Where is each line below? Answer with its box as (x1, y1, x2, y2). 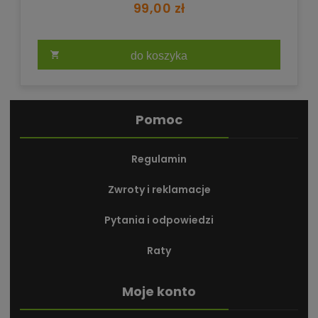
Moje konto (122, 283, 196, 301)
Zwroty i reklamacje (107, 182, 211, 197)
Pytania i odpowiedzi (104, 213, 214, 228)
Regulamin (131, 152, 187, 167)
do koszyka (131, 49, 187, 62)
